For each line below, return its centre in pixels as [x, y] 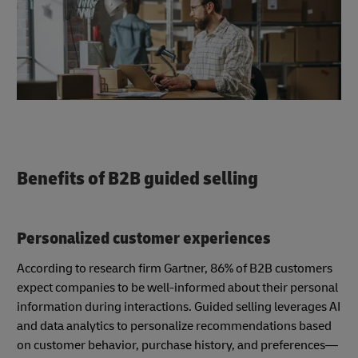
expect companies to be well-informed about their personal [177, 288]
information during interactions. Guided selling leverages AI [179, 307]
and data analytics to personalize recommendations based [174, 326]
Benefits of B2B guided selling [137, 178]
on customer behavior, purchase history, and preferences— [177, 346]
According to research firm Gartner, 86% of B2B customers [175, 269]
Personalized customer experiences [144, 238]
